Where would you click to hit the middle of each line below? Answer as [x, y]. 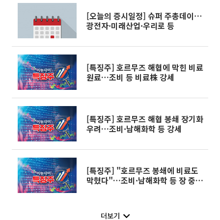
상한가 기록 [106, 190]
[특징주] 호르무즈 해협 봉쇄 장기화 [145, 119]
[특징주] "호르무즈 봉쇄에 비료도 [142, 170]
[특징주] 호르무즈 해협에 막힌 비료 [145, 67]
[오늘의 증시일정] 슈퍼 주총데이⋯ [144, 15]
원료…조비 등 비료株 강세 [130, 77]
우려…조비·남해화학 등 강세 [134, 128]
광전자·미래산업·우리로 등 [130, 25]
